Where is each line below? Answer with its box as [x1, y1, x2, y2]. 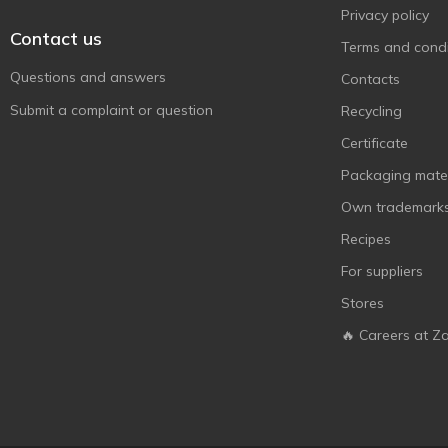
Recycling [341, 102, 402, 120]
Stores [341, 294, 384, 312]
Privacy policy [341, 6, 429, 24]
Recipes [341, 230, 391, 248]
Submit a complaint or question [10, 101, 213, 119]
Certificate [341, 134, 408, 152]
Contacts [341, 70, 400, 88]
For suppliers [341, 262, 423, 280]
